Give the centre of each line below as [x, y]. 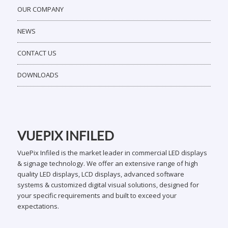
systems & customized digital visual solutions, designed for [108, 184]
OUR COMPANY [40, 9]
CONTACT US [37, 53]
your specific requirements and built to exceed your [97, 195]
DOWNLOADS [38, 75]
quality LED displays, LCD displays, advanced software [101, 174]
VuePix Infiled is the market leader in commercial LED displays [112, 152]
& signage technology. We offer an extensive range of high [107, 163]
